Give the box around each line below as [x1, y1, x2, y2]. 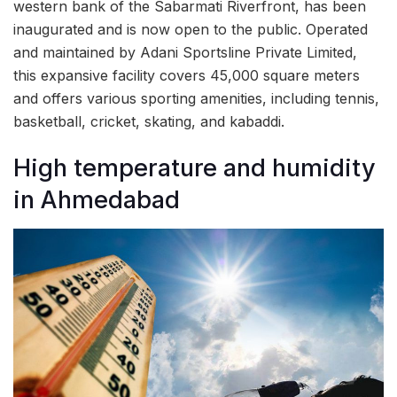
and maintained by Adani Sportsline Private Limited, [13, 43, 357, 61]
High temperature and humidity [13, 153, 376, 183]
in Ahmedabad [13, 185, 180, 215]
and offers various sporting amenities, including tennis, [13, 89, 379, 107]
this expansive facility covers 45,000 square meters [13, 66, 360, 84]
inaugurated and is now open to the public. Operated [13, 19, 368, 38]
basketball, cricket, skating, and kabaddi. [13, 112, 284, 130]
